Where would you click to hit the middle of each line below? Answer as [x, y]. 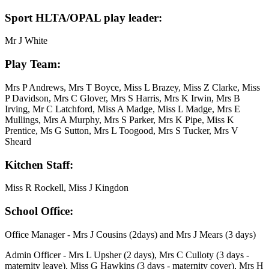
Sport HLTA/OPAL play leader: [83, 17]
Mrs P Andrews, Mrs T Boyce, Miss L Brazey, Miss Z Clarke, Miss [132, 87]
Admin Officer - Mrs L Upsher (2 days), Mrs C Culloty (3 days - [127, 255]
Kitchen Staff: [39, 165]
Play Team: [33, 64]
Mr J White [26, 41]
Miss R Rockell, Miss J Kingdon [67, 188]
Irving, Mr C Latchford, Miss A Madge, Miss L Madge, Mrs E [122, 109]
